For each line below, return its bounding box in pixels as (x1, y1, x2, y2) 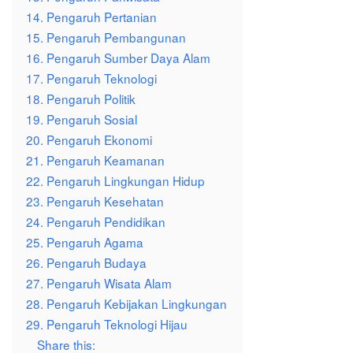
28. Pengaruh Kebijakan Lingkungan (26, 295, 227, 313)
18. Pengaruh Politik (26, 90, 136, 108)
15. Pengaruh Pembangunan (26, 28, 186, 46)
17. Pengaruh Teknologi (26, 69, 157, 87)
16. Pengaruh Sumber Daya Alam (26, 49, 210, 67)
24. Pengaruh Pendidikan (26, 213, 165, 231)
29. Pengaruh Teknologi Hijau (26, 315, 188, 333)
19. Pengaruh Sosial (26, 110, 137, 128)
